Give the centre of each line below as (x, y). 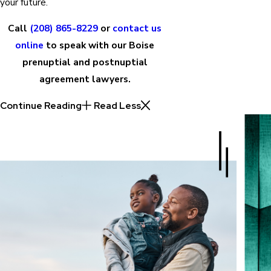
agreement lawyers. (85, 79)
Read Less (117, 105)
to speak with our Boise (99, 45)
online (29, 45)
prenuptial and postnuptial (85, 62)
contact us (137, 28)
